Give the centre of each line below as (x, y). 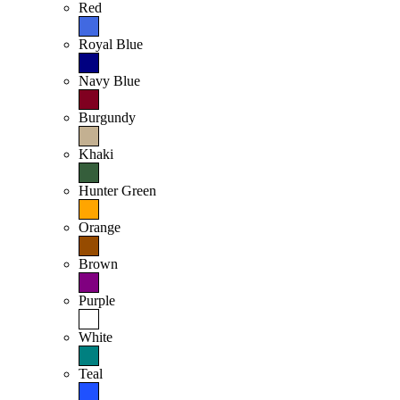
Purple (97, 301)
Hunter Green (117, 191)
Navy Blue (109, 81)
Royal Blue (111, 45)
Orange (100, 228)
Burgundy (107, 118)
